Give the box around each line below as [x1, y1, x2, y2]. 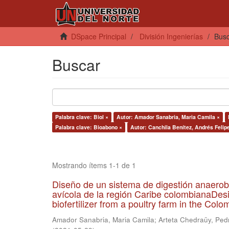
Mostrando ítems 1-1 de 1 [52, 160, 136, 170]
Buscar [52, 54, 100, 76]
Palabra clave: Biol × [55, 113, 108, 121]
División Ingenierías [140, 31, 203, 41]
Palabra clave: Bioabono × [55, 123, 122, 131]
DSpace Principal [71, 31, 126, 41]
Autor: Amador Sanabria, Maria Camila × [117, 113, 220, 121]
